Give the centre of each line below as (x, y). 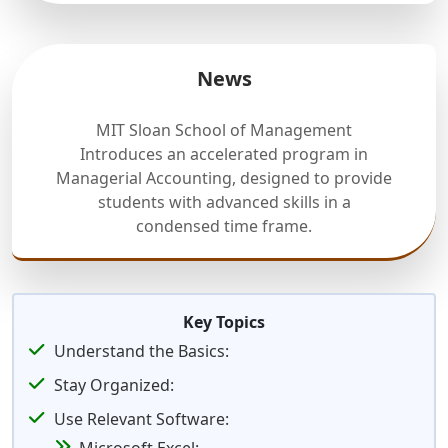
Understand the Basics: (141, 351)
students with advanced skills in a (224, 202)
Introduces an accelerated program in (224, 154)
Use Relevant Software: (141, 419)
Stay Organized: (114, 385)
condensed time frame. (224, 226)
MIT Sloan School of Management (224, 130)
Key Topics (224, 322)
